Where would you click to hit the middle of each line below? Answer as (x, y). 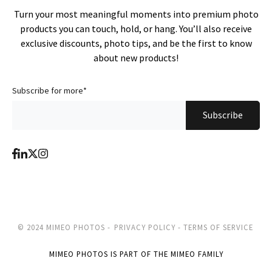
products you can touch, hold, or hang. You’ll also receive (136, 28)
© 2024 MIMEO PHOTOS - (65, 227)
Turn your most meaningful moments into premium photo (136, 14)
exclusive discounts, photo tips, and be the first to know (136, 43)
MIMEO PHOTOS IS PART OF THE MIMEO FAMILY (136, 253)
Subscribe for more (48, 90)
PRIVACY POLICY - (148, 227)
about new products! (136, 57)
